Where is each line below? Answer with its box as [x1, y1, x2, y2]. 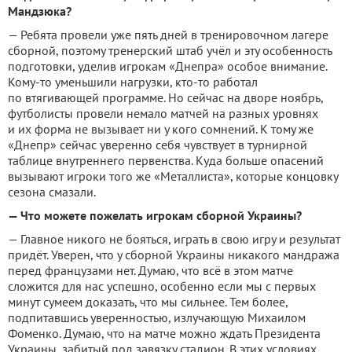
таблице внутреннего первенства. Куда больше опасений [8, 152, 324, 169]
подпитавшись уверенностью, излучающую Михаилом [8, 310, 306, 326]
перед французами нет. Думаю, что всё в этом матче [8, 262, 293, 279]
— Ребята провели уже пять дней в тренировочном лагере [8, 27, 328, 43]
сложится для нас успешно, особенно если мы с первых [8, 278, 316, 295]
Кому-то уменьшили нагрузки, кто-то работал [8, 74, 258, 90]
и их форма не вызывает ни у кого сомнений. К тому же [8, 121, 313, 137]
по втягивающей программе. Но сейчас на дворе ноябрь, [8, 90, 323, 106]
